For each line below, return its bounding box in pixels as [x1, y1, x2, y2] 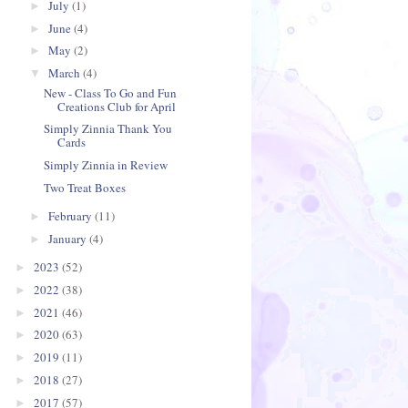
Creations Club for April [57, 97, 177, 115]
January [47, 229, 89, 247]
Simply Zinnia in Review [44, 157, 168, 174]
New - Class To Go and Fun [44, 84, 178, 101]
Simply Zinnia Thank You [44, 120, 173, 138]
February [47, 208, 95, 225]
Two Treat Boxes [44, 178, 127, 196]
